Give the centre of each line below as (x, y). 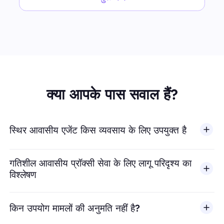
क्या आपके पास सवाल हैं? (112, 94)
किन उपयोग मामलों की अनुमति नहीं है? (75, 208)
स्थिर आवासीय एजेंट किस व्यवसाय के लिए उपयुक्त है (98, 130)
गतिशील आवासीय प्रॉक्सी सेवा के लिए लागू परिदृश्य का (101, 163)
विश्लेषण (23, 175)
